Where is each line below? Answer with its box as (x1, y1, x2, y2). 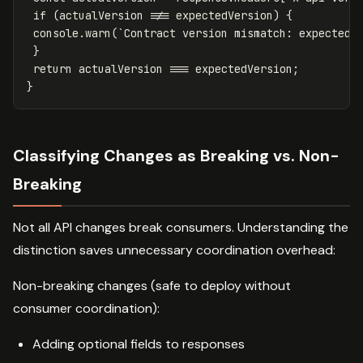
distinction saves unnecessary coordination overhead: (13, 241, 335, 259)
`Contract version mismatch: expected (117, 26, 357, 41)
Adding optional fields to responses (32, 335, 245, 353)
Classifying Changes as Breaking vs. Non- (13, 145, 340, 167)
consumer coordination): (13, 300, 160, 318)
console (33, 26, 79, 41)
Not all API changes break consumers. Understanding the (13, 219, 348, 237)
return (33, 62, 72, 77)
